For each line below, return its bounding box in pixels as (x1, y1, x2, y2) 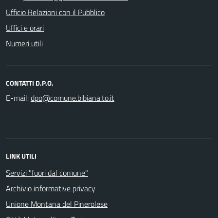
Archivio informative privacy (6, 182, 95, 194)
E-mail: (6, 91, 29, 104)
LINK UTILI (6, 150, 36, 161)
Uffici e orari (6, 21, 44, 34)
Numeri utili (6, 37, 43, 49)
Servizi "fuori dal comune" (6, 166, 88, 179)
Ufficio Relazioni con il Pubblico (6, 6, 105, 18)
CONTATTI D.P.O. (6, 77, 54, 88)
